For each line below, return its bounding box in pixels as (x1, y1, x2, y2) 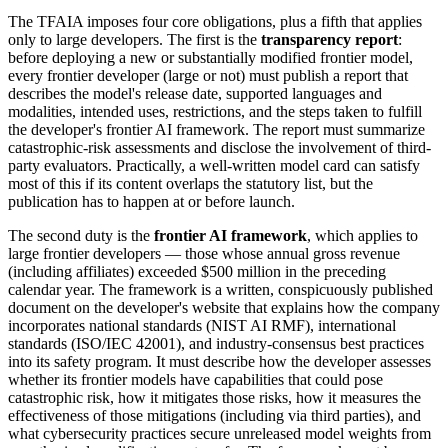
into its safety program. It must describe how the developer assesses (8, 353, 431, 371)
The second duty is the (8, 227, 154, 245)
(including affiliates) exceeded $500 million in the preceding (8, 263, 386, 281)
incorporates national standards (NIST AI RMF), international (8, 317, 396, 335)
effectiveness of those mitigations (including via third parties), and (8, 407, 421, 425)
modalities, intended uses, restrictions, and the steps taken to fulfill (8, 103, 422, 121)
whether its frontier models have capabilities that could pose (8, 371, 383, 389)
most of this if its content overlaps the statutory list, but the (8, 175, 373, 193)
